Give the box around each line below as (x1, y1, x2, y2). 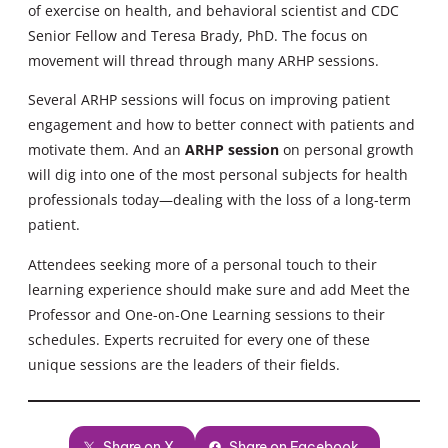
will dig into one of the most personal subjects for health (28, 165, 408, 185)
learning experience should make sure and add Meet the (28, 279, 410, 299)
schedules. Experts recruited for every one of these (28, 329, 370, 349)
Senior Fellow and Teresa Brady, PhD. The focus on (28, 26, 368, 46)
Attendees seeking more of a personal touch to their (28, 254, 377, 274)
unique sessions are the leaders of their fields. (28, 354, 340, 374)
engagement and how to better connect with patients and (28, 115, 415, 135)
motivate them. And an (28, 140, 185, 160)
